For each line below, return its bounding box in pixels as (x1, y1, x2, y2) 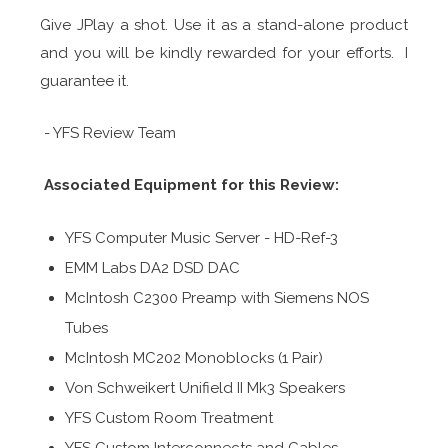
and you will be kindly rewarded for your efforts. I (40, 43, 408, 62)
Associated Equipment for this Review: (44, 175, 339, 194)
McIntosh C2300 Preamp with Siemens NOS (65, 288, 369, 307)
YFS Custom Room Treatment (65, 408, 273, 427)
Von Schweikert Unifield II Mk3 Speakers (65, 378, 345, 397)
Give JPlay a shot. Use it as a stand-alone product (40, 15, 408, 34)
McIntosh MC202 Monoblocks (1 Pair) (65, 348, 323, 367)
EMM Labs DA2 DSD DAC (65, 258, 240, 277)
